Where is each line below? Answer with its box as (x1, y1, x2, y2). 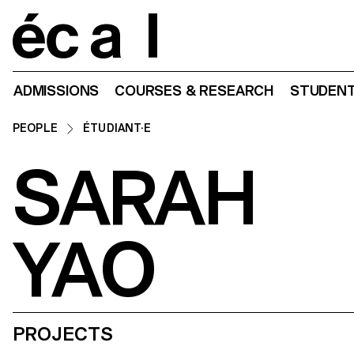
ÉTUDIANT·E (83, 122, 152, 134)
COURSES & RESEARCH (115, 82, 274, 100)
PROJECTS (13, 322, 113, 345)
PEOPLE (13, 122, 58, 134)
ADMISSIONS (13, 82, 100, 100)
